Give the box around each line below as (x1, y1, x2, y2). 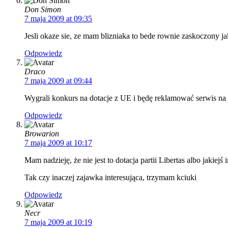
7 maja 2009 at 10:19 (24, 218, 92, 227)
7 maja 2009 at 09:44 (24, 76, 92, 85)
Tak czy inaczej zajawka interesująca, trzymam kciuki (24, 173, 196, 182)
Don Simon (24, 5, 61, 14)
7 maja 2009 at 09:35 (24, 14, 92, 23)
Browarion (24, 129, 59, 138)
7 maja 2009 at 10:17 (24, 138, 92, 148)
